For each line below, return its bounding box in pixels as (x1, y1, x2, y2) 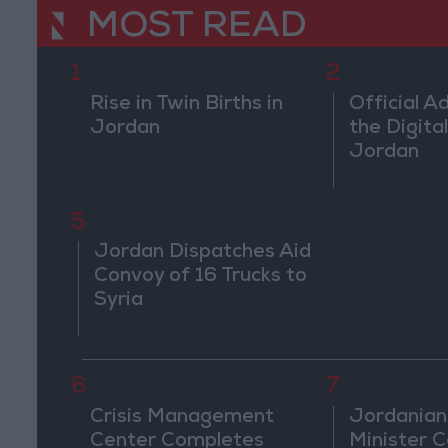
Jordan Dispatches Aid (94, 243, 312, 264)
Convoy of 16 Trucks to (94, 267, 308, 288)
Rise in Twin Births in (89, 95, 283, 116)
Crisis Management (89, 407, 274, 428)
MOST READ (87, 11, 307, 48)
